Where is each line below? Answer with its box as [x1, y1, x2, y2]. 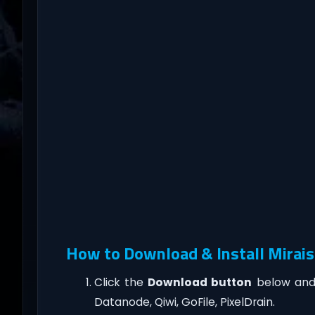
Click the [94, 275, 148, 290]
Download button [148, 275, 252, 290]
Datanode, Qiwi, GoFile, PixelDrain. [94, 295, 275, 310]
